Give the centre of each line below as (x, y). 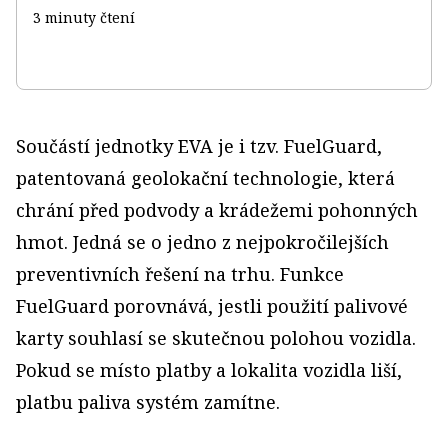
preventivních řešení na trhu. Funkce (180, 273)
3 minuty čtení (84, 17)
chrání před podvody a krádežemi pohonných (217, 209)
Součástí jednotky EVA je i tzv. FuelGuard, (199, 145)
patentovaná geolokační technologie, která (205, 177)
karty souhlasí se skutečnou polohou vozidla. (216, 337)
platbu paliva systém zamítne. (148, 401)
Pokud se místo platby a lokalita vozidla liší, (209, 369)
